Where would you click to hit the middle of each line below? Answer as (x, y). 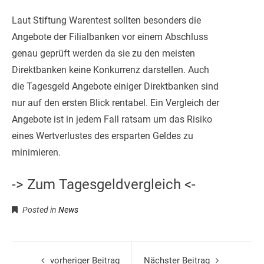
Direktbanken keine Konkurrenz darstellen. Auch (110, 70)
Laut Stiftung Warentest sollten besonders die (106, 20)
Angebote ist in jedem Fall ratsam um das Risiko (112, 119)
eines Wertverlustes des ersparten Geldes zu (103, 136)
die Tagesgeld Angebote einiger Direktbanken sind (115, 86)
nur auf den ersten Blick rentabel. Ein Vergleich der (115, 103)
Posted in (39, 209)
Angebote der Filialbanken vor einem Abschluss (110, 37)
